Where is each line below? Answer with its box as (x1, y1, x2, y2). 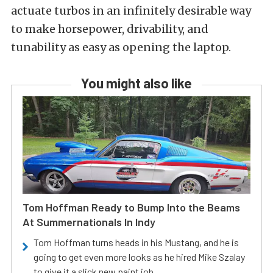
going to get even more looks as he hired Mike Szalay (34, 251, 245, 263)
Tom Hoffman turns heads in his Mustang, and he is (34, 236, 239, 249)
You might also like (81, 75, 192, 91)
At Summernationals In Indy (23, 215, 155, 229)
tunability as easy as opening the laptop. (11, 40, 231, 55)
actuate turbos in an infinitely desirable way (11, 4, 251, 18)
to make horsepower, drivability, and (11, 22, 208, 37)
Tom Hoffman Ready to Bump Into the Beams (23, 200, 240, 214)
